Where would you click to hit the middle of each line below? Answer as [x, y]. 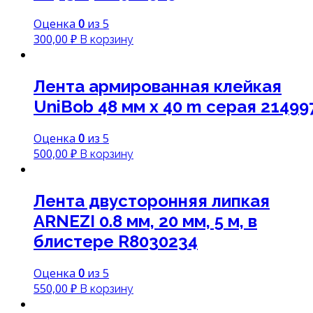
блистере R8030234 [116, 241]
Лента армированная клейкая [158, 86]
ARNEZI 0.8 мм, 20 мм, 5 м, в [145, 221]
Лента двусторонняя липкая [152, 201]
